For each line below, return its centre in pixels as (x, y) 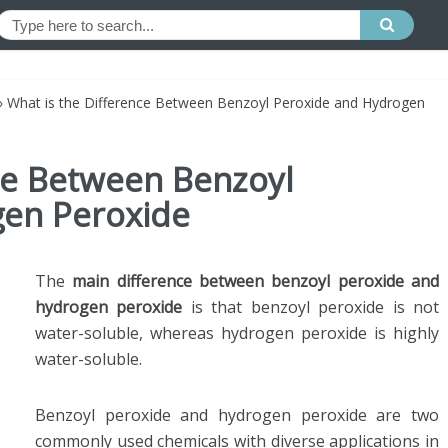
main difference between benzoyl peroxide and (256, 281)
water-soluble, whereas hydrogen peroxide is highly (237, 333)
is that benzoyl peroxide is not (311, 307)
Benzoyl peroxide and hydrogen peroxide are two (237, 415)
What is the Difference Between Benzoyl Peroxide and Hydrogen (216, 102)
